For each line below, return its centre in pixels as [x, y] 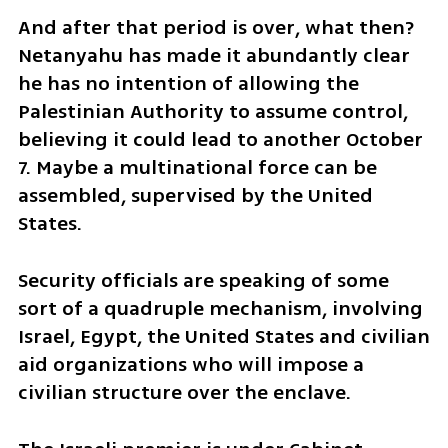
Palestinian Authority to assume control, [212, 111]
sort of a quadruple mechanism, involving [220, 308]
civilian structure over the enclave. [184, 392]
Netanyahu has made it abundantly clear [213, 55]
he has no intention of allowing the [188, 83]
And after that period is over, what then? [215, 27]
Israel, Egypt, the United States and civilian [223, 336]
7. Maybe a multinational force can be [197, 167]
